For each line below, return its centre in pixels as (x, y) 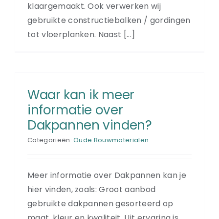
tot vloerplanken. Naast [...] (81, 34)
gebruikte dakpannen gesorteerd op (100, 203)
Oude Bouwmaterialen (111, 140)
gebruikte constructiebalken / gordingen (109, 20)
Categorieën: (51, 140)
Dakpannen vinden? (90, 125)
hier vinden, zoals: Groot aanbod (92, 189)
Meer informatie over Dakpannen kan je (107, 175)
